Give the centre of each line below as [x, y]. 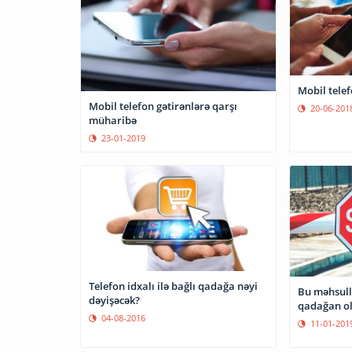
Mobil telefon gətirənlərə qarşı [163, 106]
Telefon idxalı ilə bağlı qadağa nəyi [173, 286]
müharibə [113, 120]
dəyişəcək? [114, 300]
